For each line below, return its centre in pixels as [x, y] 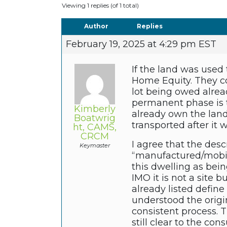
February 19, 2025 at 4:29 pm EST [141, 44]
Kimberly [95, 109]
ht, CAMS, [95, 127]
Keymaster [95, 146]
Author [96, 26]
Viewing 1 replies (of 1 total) [100, 6]
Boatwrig [95, 118]
